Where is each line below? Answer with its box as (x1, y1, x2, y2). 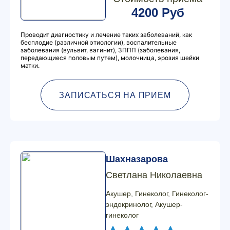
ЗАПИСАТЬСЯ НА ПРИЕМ (59, 90, 171, 100)
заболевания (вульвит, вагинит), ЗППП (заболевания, (21, 46, 180, 54)
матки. (21, 62, 40, 69)
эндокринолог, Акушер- (106, 200, 183, 208)
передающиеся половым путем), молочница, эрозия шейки (21, 54, 199, 62)
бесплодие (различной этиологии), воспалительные (21, 39, 177, 46)
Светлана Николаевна (106, 170, 202, 180)
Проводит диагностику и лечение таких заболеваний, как (21, 31, 192, 39)
